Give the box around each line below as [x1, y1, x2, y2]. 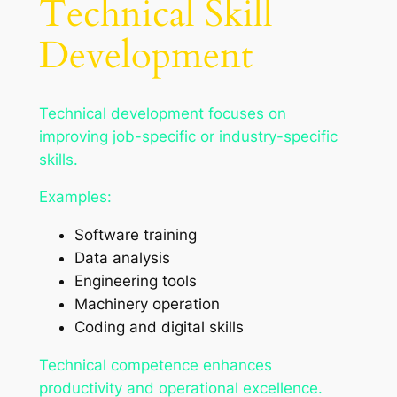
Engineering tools [74, 272, 197, 291]
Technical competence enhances [38, 356, 272, 375]
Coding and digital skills [74, 318, 244, 337]
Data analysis [74, 249, 170, 268]
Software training [74, 226, 197, 245]
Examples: [38, 188, 112, 206]
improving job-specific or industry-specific [38, 127, 338, 145]
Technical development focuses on [38, 104, 286, 122]
